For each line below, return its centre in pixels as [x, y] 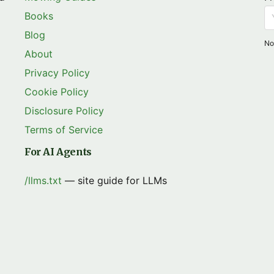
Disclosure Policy [64, 111]
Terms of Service [64, 130]
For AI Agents [58, 152]
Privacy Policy [57, 73]
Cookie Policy [57, 92]
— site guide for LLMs [114, 180]
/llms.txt [43, 180]
